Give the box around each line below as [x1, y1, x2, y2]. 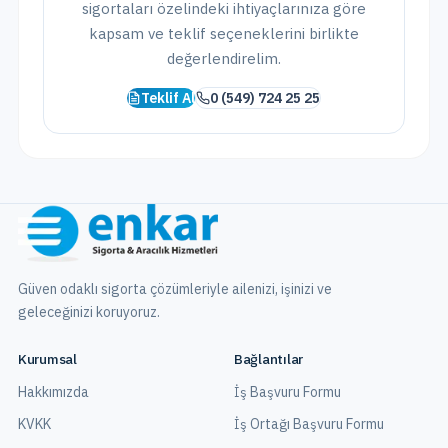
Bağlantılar [234, 350, 304, 368]
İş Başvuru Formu [234, 383, 341, 401]
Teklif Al [141, 89, 195, 107]
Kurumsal [18, 350, 77, 368]
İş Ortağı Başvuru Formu [234, 415, 384, 433]
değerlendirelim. [167, 49, 281, 68]
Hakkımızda [18, 383, 89, 401]
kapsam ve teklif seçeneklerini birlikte [89, 24, 359, 43]
